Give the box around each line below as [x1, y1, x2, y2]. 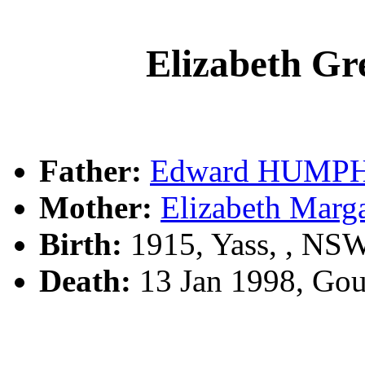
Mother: [39, 190, 152, 226]
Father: [39, 153, 142, 189]
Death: [39, 263, 131, 299]
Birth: [39, 226, 122, 262]
